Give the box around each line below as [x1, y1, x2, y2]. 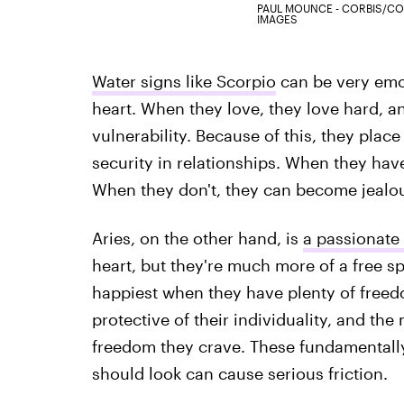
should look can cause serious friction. [91, 363, 388, 383]
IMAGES [257, 12, 298, 25]
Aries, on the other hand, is [91, 227, 303, 248]
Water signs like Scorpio [91, 70, 276, 91]
